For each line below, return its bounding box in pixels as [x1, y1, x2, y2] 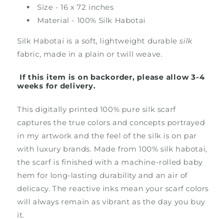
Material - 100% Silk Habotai [37, 16, 146, 25]
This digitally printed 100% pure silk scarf [17, 105, 176, 114]
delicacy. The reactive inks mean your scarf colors [17, 184, 209, 194]
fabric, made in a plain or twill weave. [17, 49, 163, 59]
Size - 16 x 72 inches [37, 2, 114, 12]
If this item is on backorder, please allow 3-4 [17, 72, 205, 82]
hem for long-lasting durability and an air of [17, 171, 188, 180]
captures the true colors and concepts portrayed [17, 118, 205, 128]
